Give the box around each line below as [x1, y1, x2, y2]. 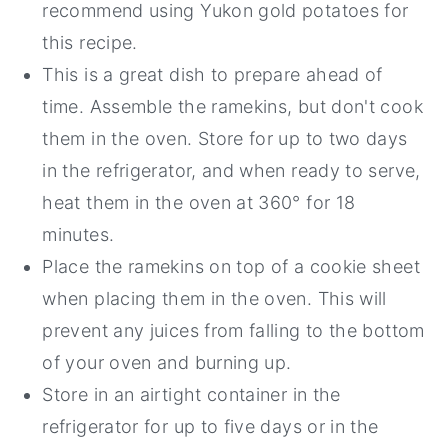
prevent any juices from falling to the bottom [42, 320, 425, 342]
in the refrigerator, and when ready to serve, [42, 160, 421, 182]
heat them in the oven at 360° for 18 [42, 192, 356, 214]
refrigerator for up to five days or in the [42, 416, 379, 438]
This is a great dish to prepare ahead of [42, 64, 383, 86]
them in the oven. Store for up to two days [42, 128, 408, 150]
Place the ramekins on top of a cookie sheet [42, 256, 420, 278]
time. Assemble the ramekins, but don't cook [42, 96, 423, 118]
